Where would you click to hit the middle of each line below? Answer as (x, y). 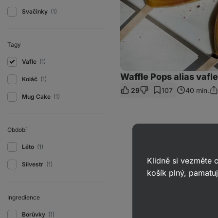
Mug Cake (37, 97)
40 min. (197, 90)
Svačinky (36, 11)
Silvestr (33, 164)
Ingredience (24, 197)
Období (17, 130)
